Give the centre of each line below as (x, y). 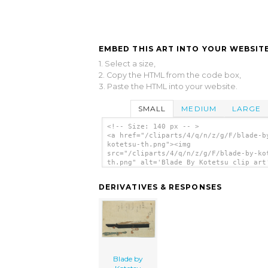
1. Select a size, (127, 63)
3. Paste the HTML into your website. (168, 86)
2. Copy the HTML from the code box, (170, 75)
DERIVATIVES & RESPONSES (160, 187)
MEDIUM (199, 108)
